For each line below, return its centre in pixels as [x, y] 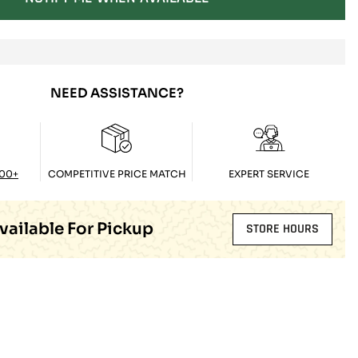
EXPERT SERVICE [269, 174]
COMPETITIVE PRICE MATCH [117, 174]
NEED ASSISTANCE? [117, 93]
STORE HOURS [282, 229]
